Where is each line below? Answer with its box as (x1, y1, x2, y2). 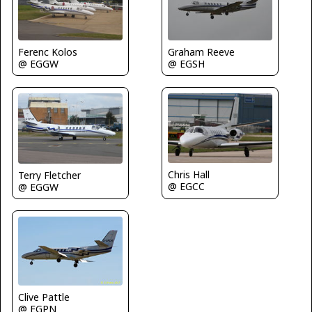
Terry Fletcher (18, 168, 81, 182)
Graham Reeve (168, 45, 235, 58)
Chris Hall (168, 168, 210, 182)
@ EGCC (168, 180, 205, 194)
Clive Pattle (18, 290, 70, 304)
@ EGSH (168, 56, 205, 70)
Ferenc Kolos (18, 45, 77, 59)
